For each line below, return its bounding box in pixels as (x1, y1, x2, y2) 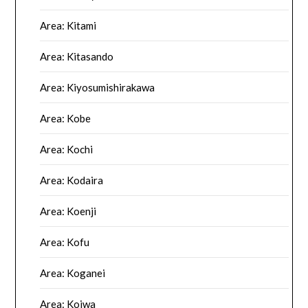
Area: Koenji (40, 205, 97, 218)
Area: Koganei (40, 267, 106, 280)
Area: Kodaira (40, 174, 104, 187)
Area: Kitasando (40, 50, 114, 63)
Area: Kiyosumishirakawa (40, 81, 155, 94)
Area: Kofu (40, 236, 90, 249)
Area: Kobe (40, 112, 91, 125)
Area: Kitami (40, 19, 97, 32)
